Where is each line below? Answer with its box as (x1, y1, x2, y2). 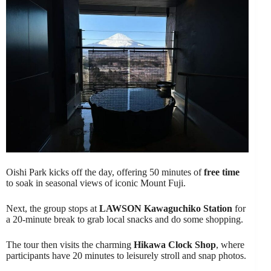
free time (204, 166, 240, 177)
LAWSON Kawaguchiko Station (99, 203, 232, 214)
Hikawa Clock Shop (134, 239, 216, 250)
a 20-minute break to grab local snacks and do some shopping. (6, 214, 243, 224)
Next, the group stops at (6, 203, 99, 214)
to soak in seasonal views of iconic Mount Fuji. (6, 177, 186, 188)
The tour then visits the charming (6, 239, 134, 250)
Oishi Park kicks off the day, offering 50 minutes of (6, 166, 204, 177)
